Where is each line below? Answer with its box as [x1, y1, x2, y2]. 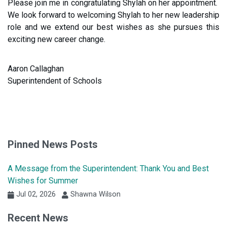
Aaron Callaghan [8, 64, 64, 74]
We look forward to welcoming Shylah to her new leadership [8, 10, 219, 20]
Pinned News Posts [8, 138, 98, 151]
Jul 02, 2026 [14, 190, 56, 199]
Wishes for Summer [8, 176, 78, 186]
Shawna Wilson [68, 190, 121, 199]
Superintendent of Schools [8, 76, 102, 86]
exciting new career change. [8, 34, 105, 45]
